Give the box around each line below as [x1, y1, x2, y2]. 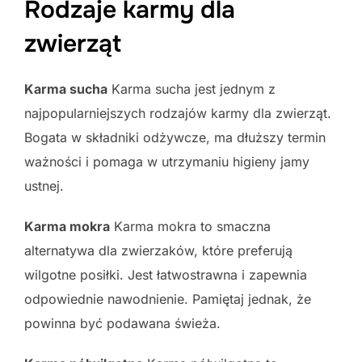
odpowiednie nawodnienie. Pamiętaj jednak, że [24, 290, 311, 307]
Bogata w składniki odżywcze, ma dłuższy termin [24, 128, 326, 145]
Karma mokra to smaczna [110, 217, 271, 234]
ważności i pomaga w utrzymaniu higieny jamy [24, 153, 309, 170]
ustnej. [24, 177, 64, 194]
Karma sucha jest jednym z [107, 80, 276, 97]
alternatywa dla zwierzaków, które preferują [24, 242, 293, 259]
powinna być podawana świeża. [24, 314, 221, 331]
